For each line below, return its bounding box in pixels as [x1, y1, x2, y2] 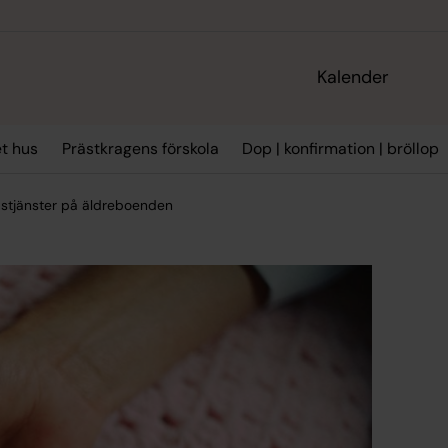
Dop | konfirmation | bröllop [241, 138, 439, 160]
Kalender [317, 65, 390, 90]
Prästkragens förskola [61, 138, 219, 160]
